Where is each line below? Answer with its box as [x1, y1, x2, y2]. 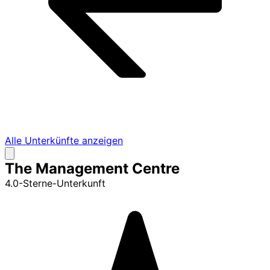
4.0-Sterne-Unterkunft [5, 177, 105, 189]
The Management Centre [5, 159, 180, 177]
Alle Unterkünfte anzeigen [5, 134, 123, 146]
